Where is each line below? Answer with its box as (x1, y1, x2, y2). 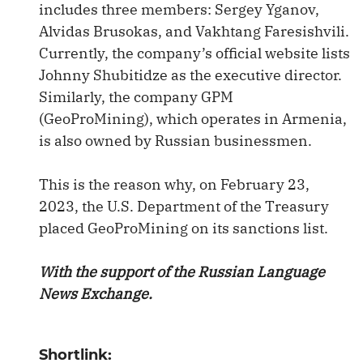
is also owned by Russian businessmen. (39, 131, 312, 150)
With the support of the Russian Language (39, 263, 325, 281)
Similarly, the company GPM (39, 88, 233, 106)
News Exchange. (39, 284, 152, 303)
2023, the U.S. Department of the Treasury (39, 197, 329, 216)
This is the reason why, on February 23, (39, 175, 310, 194)
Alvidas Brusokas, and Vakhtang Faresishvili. (39, 22, 349, 41)
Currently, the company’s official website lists (39, 44, 350, 62)
